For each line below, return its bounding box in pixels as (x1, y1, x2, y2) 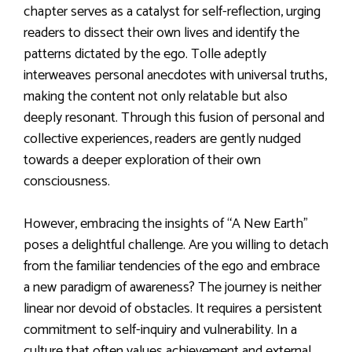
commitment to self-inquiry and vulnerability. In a (24, 317, 297, 342)
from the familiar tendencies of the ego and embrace (24, 254, 320, 278)
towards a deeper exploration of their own (24, 148, 261, 172)
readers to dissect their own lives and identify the (24, 20, 299, 45)
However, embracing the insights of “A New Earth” (24, 211, 308, 236)
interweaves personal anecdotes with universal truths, (24, 63, 327, 87)
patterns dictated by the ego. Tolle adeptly (24, 42, 266, 66)
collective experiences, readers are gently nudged (24, 126, 301, 151)
